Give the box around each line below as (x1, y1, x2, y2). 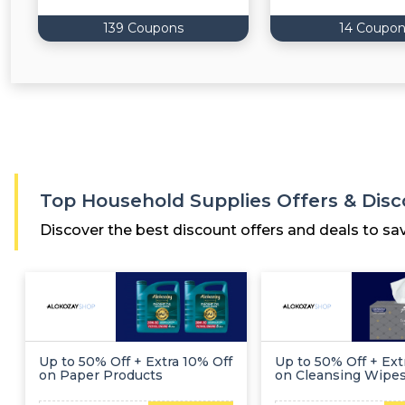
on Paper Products (39, 366, 163, 383)
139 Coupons (102, 19, 184, 36)
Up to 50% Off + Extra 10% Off (39, 353, 232, 370)
